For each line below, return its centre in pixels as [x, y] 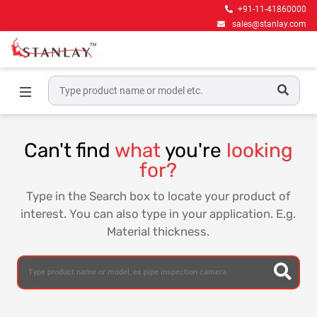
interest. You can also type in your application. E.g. [158, 214]
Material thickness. [158, 232]
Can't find [69, 151]
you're [193, 151]
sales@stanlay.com [269, 24]
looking [259, 151]
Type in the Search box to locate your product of [158, 196]
